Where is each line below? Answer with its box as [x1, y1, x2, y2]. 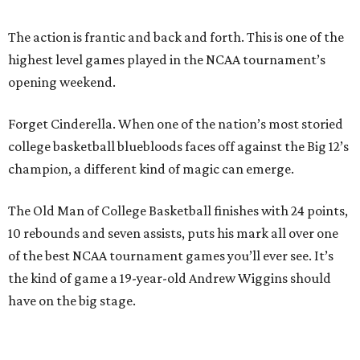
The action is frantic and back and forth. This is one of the [8, 29, 344, 46]
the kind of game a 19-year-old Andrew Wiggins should [8, 270, 331, 287]
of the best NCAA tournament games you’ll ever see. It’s [8, 247, 333, 264]
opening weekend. [8, 74, 116, 91]
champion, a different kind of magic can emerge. [8, 161, 294, 178]
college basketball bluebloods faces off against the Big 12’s [8, 138, 349, 155]
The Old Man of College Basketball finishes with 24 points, [8, 202, 348, 219]
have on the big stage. [8, 292, 136, 309]
